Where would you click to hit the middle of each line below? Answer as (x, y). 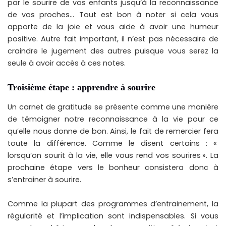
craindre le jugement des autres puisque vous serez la (113, 51)
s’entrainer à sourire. (44, 180)
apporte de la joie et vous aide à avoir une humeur (113, 26)
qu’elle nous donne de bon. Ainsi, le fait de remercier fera (113, 131)
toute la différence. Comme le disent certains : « (113, 143)
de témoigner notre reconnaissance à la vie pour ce (113, 119)
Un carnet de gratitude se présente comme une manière (113, 107)
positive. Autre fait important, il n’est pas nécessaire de (113, 39)
